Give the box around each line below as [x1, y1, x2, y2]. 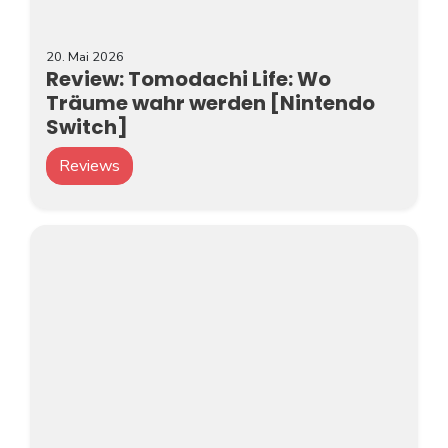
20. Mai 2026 [46, 48, 124, 67]
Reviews [59, 155, 120, 178]
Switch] [46, 113, 128, 142]
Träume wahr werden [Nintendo [46, 89, 375, 118]
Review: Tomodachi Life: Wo [46, 65, 331, 94]
